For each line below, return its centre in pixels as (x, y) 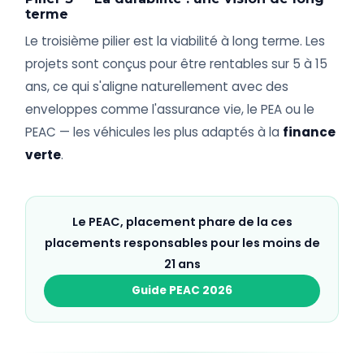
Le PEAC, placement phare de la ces (182, 222)
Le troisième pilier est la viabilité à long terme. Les (175, 41)
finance (310, 132)
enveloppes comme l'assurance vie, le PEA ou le (170, 110)
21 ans (182, 264)
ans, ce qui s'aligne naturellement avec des (157, 87)
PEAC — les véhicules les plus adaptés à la (154, 132)
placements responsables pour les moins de (182, 243)
